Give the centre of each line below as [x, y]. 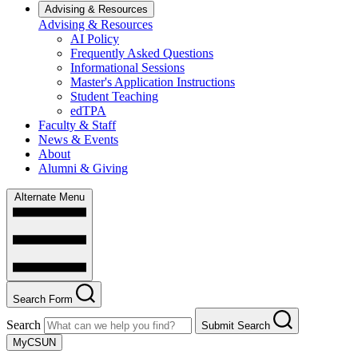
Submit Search [236, 325]
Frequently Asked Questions [142, 53]
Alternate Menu [50, 197]
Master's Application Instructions [153, 82]
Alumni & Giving [83, 168]
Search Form [43, 299]
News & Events [78, 139]
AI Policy [95, 38]
